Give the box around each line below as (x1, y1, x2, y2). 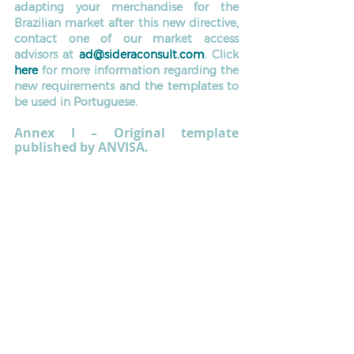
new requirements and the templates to (14, 78, 239, 93)
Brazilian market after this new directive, (14, 15, 239, 30)
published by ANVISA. (14, 137, 152, 156)
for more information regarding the (38, 62, 239, 77)
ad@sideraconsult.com (78, 47, 205, 62)
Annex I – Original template (14, 123, 239, 141)
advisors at (14, 47, 79, 62)
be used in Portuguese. (14, 94, 137, 109)
